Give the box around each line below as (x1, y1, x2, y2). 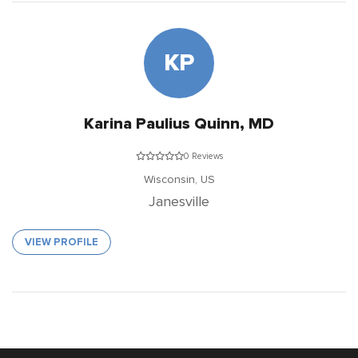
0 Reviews (183, 151, 223, 161)
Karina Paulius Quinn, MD (84, 114, 274, 133)
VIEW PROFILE (25, 236, 98, 249)
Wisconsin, (143, 173, 201, 186)
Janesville (149, 193, 209, 210)
